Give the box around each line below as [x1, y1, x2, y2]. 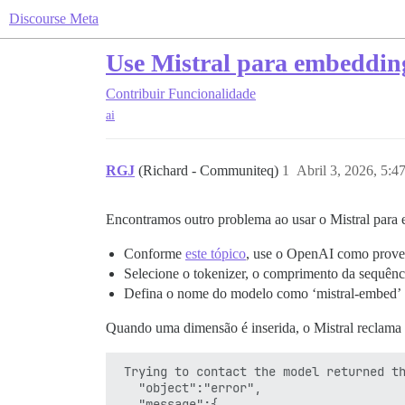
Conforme [124, 246, 185, 262]
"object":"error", [117, 380, 261, 397]
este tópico [185, 246, 246, 262]
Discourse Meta [9, 11, 99, 26]
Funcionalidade [168, 86, 256, 101]
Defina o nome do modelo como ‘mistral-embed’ [124, 286, 401, 302]
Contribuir [106, 86, 165, 101]
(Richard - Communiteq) [138, 163, 282, 179]
